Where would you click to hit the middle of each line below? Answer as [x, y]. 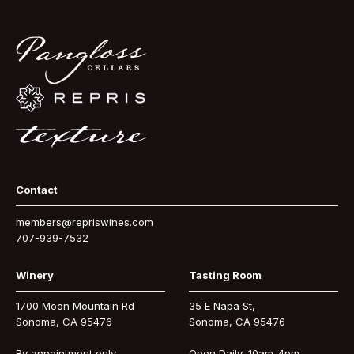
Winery [35, 275]
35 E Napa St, [222, 306]
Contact [37, 190]
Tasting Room [225, 275]
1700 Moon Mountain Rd [75, 306]
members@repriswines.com [85, 222]
